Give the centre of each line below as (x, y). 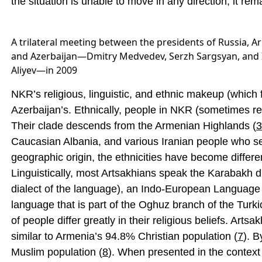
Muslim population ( (57, 252)
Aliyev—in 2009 (44, 70)
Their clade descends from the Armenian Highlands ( (134, 126)
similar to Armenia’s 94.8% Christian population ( (124, 236)
